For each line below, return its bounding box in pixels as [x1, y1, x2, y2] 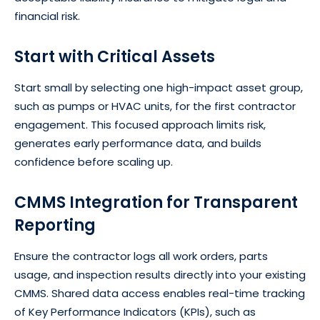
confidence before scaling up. [14, 154, 173, 169]
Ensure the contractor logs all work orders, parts [14, 248, 268, 264]
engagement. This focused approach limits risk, [14, 116, 266, 132]
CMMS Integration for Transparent [14, 191, 298, 214]
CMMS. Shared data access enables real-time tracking [14, 285, 305, 301]
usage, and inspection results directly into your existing [14, 266, 306, 282]
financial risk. [14, 8, 80, 24]
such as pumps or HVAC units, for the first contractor [14, 98, 296, 114]
